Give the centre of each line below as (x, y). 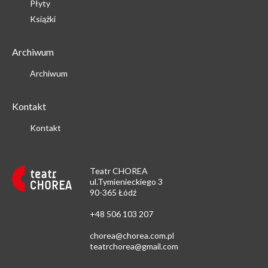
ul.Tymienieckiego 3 (126, 182)
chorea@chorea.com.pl (132, 235)
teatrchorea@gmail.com (134, 246)
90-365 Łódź (113, 192)
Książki (43, 19)
